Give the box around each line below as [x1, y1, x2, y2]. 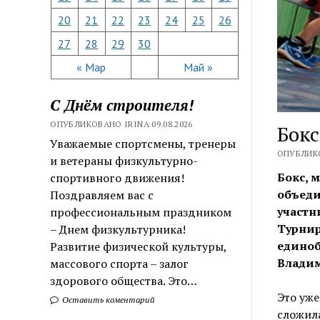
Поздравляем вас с [50, 186, 154, 203]
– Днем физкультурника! [50, 221, 186, 237]
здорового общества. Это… [50, 272, 198, 289]
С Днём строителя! [50, 94, 194, 115]
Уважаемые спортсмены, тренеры [50, 135, 236, 151]
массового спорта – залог [50, 255, 189, 271]
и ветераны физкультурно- [50, 152, 199, 169]
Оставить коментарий [60, 294, 156, 305]
